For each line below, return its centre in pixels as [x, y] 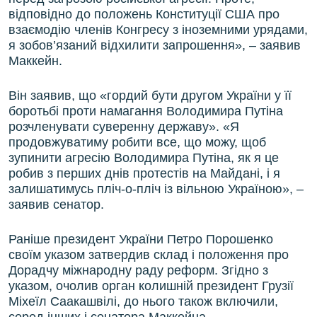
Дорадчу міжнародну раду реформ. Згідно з [138, 271]
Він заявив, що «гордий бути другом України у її [150, 96]
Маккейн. [35, 61]
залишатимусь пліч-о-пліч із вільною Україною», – [156, 189]
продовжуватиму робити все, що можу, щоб [137, 143]
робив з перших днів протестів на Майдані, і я [144, 174]
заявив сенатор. [56, 205]
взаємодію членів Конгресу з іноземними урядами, [158, 30]
